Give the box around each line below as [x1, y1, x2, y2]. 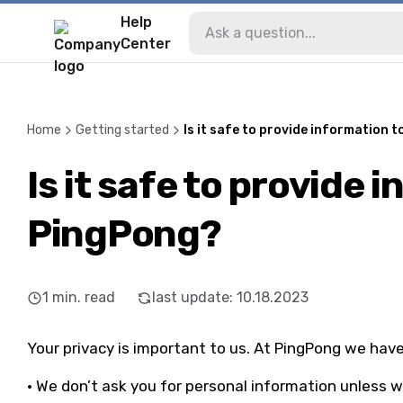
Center [121, 34, 171, 52]
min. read [52, 289, 115, 306]
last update [152, 289, 229, 306]
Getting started [76, 122, 169, 138]
